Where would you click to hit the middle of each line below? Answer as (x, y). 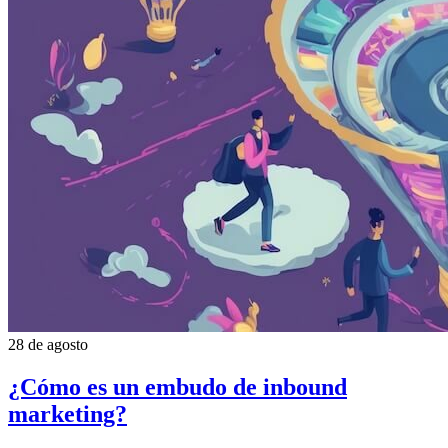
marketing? (67, 413)
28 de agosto (48, 344)
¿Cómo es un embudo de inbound (177, 386)
